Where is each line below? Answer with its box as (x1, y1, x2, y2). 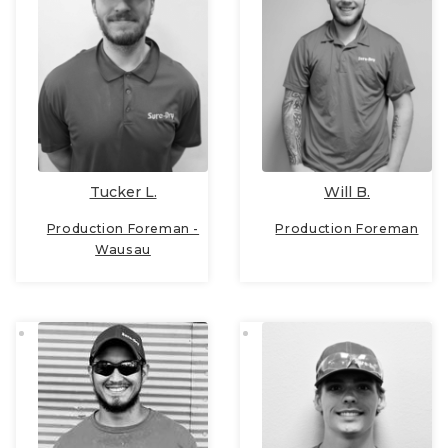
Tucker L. (89, 182, 157, 201)
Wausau (95, 241, 151, 257)
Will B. (324, 182, 370, 201)
